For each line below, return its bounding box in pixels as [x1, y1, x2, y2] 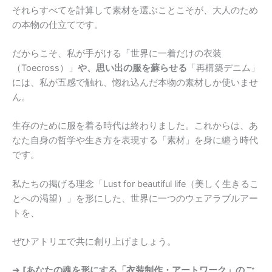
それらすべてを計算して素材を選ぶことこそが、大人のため [12, 4, 258, 16]
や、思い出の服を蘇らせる [78, 62, 187, 73]
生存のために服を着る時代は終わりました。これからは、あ [12, 120, 258, 132]
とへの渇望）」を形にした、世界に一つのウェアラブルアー [12, 192, 258, 204]
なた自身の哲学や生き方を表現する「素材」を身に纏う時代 [12, 135, 258, 146]
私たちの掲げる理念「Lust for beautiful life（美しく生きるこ [12, 178, 259, 189]
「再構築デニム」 [187, 62, 260, 73]
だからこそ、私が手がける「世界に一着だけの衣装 [12, 47, 222, 59]
